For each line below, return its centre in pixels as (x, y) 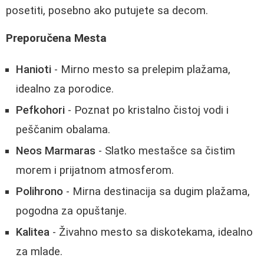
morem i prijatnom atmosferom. (95, 171)
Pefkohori (40, 110)
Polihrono (39, 192)
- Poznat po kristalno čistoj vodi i (147, 110)
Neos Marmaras (56, 151)
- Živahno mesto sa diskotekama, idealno (151, 232)
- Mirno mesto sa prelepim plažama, (141, 70)
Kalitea (33, 232)
